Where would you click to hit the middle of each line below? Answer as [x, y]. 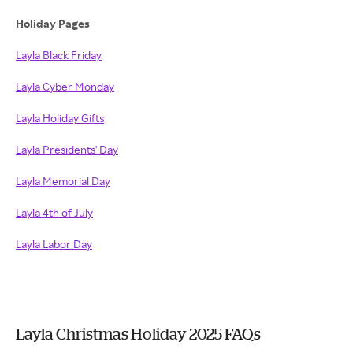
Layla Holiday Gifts [60, 118]
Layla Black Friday [59, 55]
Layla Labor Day [54, 244]
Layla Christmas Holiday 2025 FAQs [138, 334]
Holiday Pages [54, 23]
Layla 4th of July [54, 212]
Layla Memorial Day [63, 181]
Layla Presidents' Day [67, 149]
